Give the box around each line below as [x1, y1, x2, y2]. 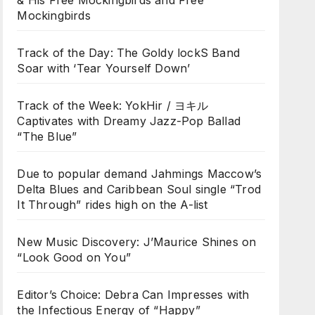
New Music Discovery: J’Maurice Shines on [17, 235, 257, 249]
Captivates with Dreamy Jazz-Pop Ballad [17, 114, 240, 128]
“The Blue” [17, 129, 77, 143]
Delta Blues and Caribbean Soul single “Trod [17, 182, 261, 196]
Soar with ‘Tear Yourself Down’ [17, 61, 191, 75]
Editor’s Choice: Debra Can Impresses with [17, 288, 250, 302]
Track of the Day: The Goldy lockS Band [17, 46, 240, 60]
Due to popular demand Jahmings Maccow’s [17, 167, 262, 181]
